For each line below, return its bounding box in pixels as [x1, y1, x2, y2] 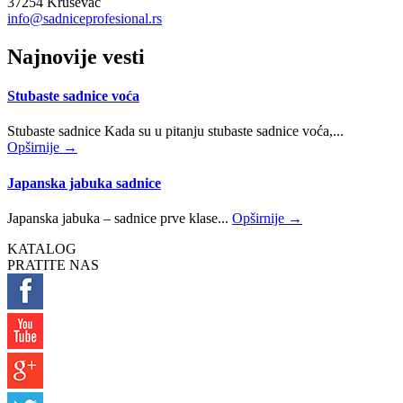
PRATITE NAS [7, 256, 99, 273]
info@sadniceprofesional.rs [7, 10, 162, 26]
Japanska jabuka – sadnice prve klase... [7, 210, 232, 226]
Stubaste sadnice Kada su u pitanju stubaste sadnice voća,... [7, 123, 344, 139]
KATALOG [7, 240, 76, 256]
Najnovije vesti [7, 44, 145, 68]
